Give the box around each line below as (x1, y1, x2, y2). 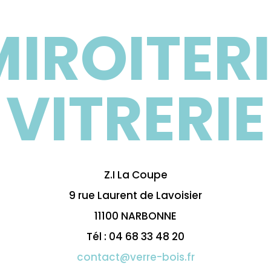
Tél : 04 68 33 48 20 (87, 229, 184, 244)
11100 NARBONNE (94, 209, 177, 224)
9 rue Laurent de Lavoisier (69, 188, 202, 203)
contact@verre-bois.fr (76, 250, 195, 265)
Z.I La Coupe (103, 168, 168, 183)
